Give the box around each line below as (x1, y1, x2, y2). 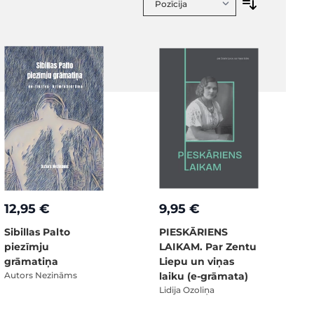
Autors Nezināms (4, 269, 77, 280)
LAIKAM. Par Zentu (159, 240, 257, 253)
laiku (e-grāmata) (159, 269, 248, 282)
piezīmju (4, 240, 49, 253)
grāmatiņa (4, 254, 58, 268)
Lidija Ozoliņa (159, 284, 214, 295)
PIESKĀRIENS (159, 225, 228, 238)
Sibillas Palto (4, 225, 70, 238)
